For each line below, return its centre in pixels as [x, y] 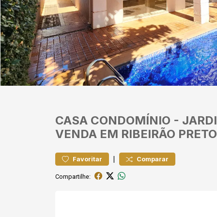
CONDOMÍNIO [131, 120]
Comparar [153, 159]
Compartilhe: [73, 176]
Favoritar [87, 159]
